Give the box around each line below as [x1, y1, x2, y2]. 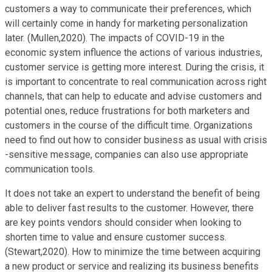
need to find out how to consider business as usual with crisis [5, 134, 267, 146]
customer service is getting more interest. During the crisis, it [5, 61, 264, 73]
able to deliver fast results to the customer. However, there [5, 202, 254, 214]
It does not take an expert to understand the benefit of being [5, 187, 260, 199]
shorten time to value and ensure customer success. [5, 231, 226, 243]
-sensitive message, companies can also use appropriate [5, 148, 248, 160]
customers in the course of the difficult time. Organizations [5, 119, 253, 131]
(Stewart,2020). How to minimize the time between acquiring [5, 245, 260, 257]
